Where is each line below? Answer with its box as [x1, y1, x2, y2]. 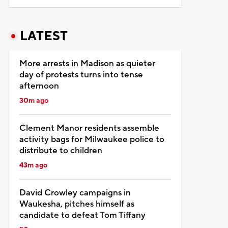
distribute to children [19, 145, 102, 156]
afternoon [19, 80, 59, 92]
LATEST [19, 27, 68, 44]
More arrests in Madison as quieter [19, 58, 155, 69]
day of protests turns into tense [19, 69, 143, 80]
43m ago [19, 160, 47, 170]
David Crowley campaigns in [19, 187, 131, 198]
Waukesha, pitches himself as [19, 198, 134, 210]
